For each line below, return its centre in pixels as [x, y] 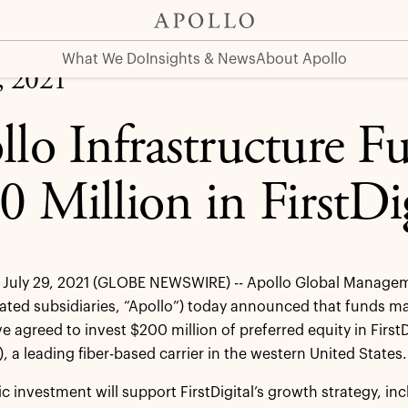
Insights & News [200, 59]
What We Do [103, 59]
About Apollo [301, 59]
